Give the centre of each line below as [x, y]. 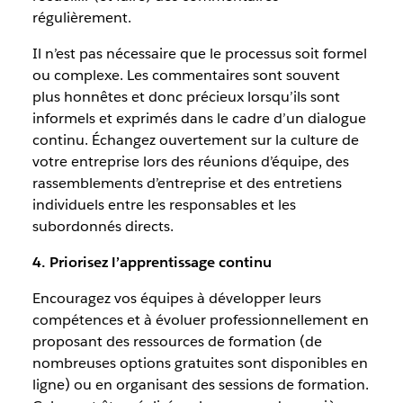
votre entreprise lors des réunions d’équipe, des [190, 161]
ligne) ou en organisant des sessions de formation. [200, 385]
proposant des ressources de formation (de [177, 341]
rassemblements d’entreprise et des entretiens [187, 183]
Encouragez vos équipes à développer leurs [176, 298]
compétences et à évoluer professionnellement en [200, 320]
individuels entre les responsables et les [164, 205]
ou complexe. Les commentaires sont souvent [186, 75]
